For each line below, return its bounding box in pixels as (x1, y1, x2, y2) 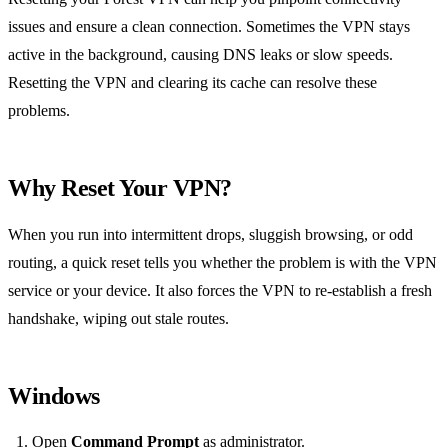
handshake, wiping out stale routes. (8, 310, 229, 328)
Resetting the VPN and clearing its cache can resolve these (8, 74, 377, 92)
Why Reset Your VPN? (8, 175, 232, 202)
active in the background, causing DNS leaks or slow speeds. (8, 46, 393, 64)
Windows (8, 383, 100, 410)
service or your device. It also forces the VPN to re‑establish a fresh (8, 282, 432, 300)
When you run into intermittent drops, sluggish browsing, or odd (8, 226, 413, 244)
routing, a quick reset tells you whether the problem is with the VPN (8, 254, 437, 272)
